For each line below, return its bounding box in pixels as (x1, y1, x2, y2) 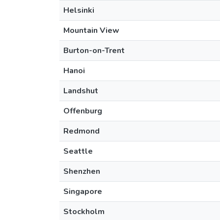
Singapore (63, 186, 102, 197)
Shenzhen (63, 166, 100, 177)
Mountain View (63, 25, 119, 36)
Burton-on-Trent (63, 45, 125, 56)
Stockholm (63, 206, 105, 217)
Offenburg (63, 106, 102, 116)
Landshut (63, 85, 98, 96)
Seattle (63, 146, 93, 157)
